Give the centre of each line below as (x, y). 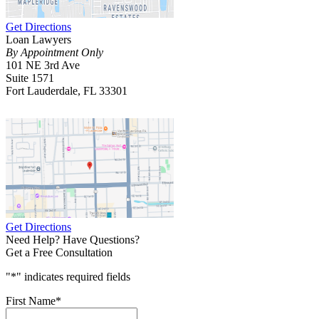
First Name (31, 301)
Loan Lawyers (38, 40)
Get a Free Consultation (59, 253)
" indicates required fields (73, 277)
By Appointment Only (54, 53)
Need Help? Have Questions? (73, 240)
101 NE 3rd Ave (43, 66)
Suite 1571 (30, 78)
